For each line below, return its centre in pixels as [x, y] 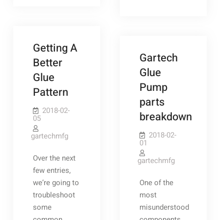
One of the [156, 183]
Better [47, 63]
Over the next [54, 158]
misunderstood [164, 207]
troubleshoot [54, 195]
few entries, [52, 170]
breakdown [165, 117]
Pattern [50, 92]
